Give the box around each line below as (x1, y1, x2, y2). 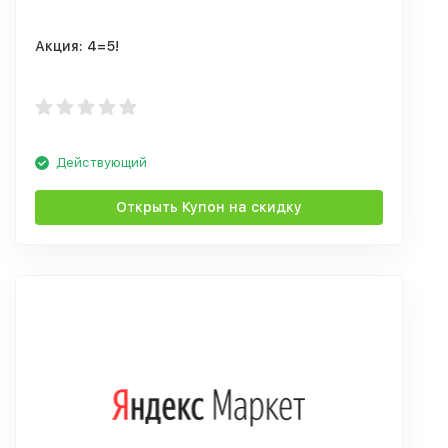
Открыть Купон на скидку (116, 199, 302, 215)
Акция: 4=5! (35, 38, 119, 54)
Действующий (56, 155, 147, 170)
